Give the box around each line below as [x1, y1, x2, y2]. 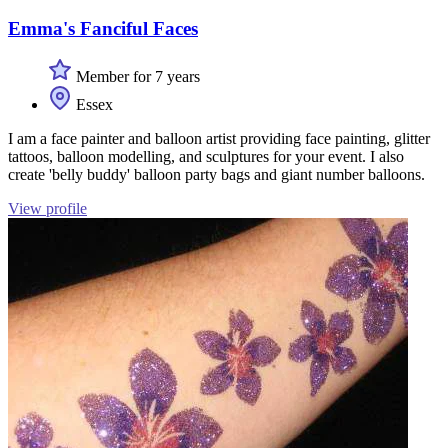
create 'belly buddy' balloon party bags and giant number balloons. [8, 166, 425, 184]
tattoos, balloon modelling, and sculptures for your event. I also [8, 148, 404, 166]
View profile [8, 200, 87, 218]
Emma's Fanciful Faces [8, 17, 198, 39]
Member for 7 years [72, 68, 200, 86]
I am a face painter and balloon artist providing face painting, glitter [8, 130, 430, 148]
